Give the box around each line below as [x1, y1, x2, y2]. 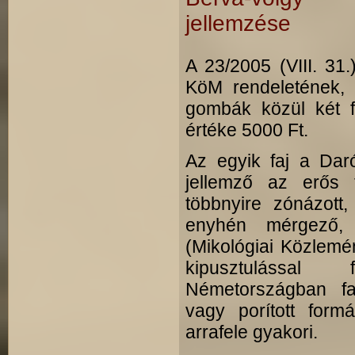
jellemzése [185, 11, 291, 36]
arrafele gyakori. [185, 322, 318, 342]
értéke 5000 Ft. [185, 120, 308, 140]
